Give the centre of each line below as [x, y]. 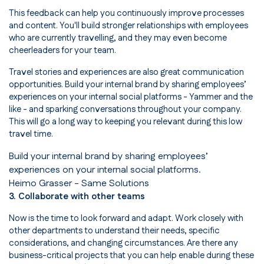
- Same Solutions [110, 184]
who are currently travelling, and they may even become [118, 38]
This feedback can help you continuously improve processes [126, 14]
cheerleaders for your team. [62, 51]
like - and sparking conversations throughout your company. [125, 110]
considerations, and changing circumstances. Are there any [123, 243]
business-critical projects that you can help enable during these [131, 256]
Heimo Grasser [40, 184]
